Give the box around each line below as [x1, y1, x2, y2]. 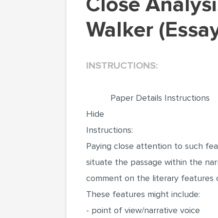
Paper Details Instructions [110, 92, 210, 103]
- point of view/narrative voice [86, 205, 200, 216]
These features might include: [86, 189, 200, 200]
